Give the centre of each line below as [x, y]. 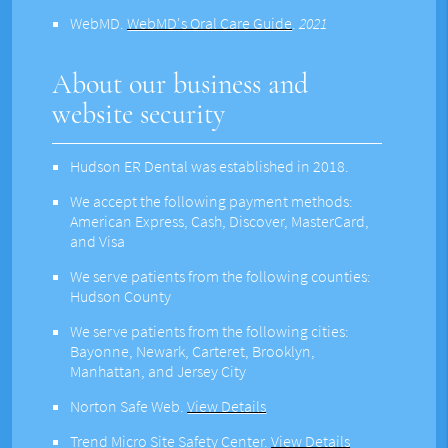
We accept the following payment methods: [212, 201]
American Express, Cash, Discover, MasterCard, [220, 221]
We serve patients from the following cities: [210, 331]
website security [139, 114]
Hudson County [121, 296]
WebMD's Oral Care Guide [210, 23]
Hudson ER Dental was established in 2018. [210, 166]
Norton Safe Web [125, 406]
